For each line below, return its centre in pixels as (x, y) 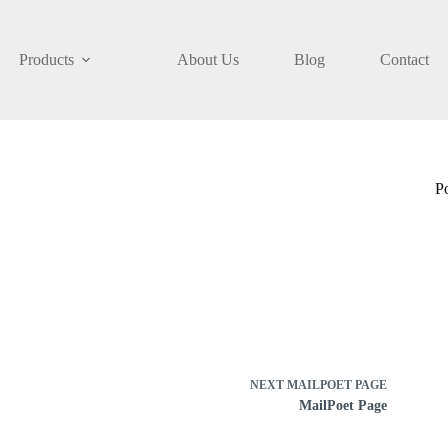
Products (46, 59)
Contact (404, 59)
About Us (207, 59)
